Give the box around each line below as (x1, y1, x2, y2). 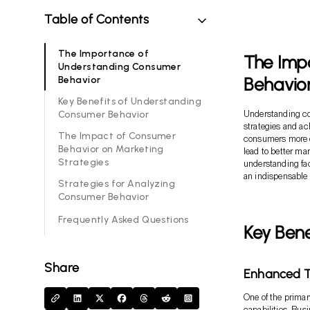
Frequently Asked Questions (58, 214, 189, 226)
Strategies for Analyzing (58, 177, 176, 190)
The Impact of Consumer (58, 129, 176, 142)
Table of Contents (44, 11, 149, 27)
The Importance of (58, 47, 149, 60)
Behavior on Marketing (58, 143, 164, 155)
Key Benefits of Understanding (58, 95, 202, 107)
